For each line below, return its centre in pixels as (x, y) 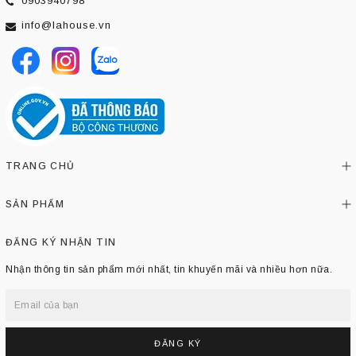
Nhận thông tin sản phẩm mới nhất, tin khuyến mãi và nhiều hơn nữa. (169, 269)
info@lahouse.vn (66, 25)
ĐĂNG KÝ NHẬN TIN (61, 242)
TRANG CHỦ (41, 166)
